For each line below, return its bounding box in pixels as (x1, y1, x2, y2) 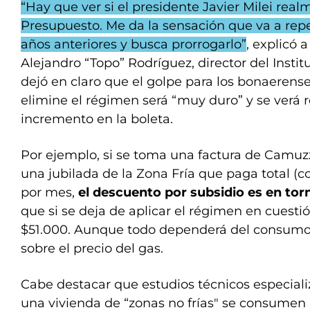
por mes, (21, 185, 78, 200)
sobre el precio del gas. (21, 241, 163, 256)
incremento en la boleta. (21, 111, 173, 127)
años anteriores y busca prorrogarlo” (21, 37, 246, 52)
